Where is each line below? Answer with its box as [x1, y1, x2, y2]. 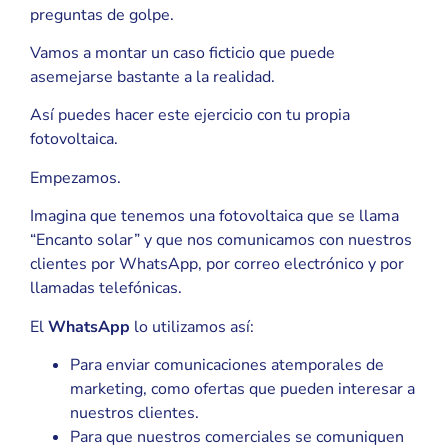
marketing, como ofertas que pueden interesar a [70, 377, 415, 400]
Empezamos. [30, 166, 121, 189]
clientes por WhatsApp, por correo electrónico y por [30, 253, 404, 276]
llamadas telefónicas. [30, 277, 182, 300]
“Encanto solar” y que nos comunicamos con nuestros [30, 229, 412, 252]
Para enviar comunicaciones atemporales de [70, 353, 384, 376]
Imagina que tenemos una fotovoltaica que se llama [30, 205, 399, 228]
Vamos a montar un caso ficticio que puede [30, 41, 335, 64]
